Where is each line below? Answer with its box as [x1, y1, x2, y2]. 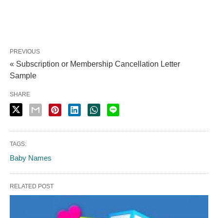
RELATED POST [10, 183, 54, 190]
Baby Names [10, 154, 52, 163]
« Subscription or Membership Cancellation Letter [10, 60, 180, 69]
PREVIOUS [10, 48, 40, 55]
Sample [10, 72, 36, 80]
